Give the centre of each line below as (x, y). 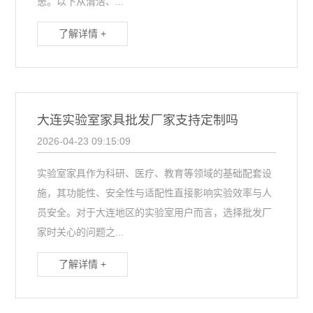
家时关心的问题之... (81, 232)
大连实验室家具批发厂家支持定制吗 (138, 120)
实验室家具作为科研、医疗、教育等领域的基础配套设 (155, 173)
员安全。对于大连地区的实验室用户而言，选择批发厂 (155, 212)
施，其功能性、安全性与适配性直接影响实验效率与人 (155, 193)
